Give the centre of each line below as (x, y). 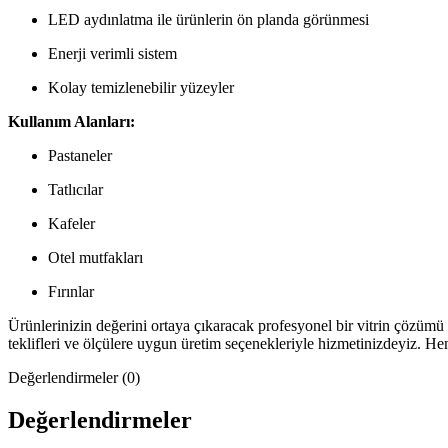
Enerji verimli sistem (112, 53)
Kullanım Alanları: (71, 121)
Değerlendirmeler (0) (74, 377)
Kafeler (71, 223)
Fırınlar (71, 291)
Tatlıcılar (75, 189)
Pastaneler (80, 155)
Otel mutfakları (95, 257)
